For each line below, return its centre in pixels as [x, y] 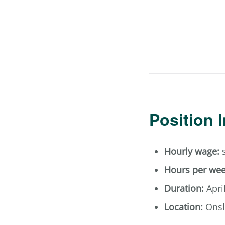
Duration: [184, 188]
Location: [184, 207]
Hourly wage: [192, 151]
